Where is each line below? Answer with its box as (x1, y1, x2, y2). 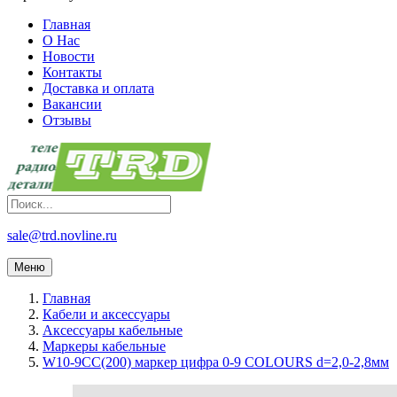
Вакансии (43, 97, 102, 113)
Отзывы (43, 113, 91, 128)
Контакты (43, 65, 102, 81)
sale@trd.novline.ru (7, 228, 117, 244)
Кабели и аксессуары (43, 307, 170, 323)
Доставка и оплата (43, 81, 154, 97)
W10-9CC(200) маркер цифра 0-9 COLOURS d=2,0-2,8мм (43, 354, 389, 370)
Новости (43, 49, 95, 65)
